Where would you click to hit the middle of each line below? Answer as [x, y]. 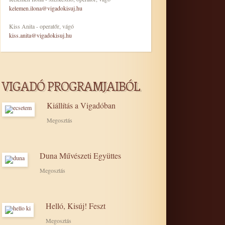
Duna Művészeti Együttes [80, 155]
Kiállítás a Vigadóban [81, 105]
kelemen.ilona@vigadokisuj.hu [46, 8]
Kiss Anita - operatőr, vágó [41, 26]
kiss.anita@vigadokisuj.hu [40, 35]
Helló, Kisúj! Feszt [76, 206]
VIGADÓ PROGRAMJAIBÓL [71, 86]
